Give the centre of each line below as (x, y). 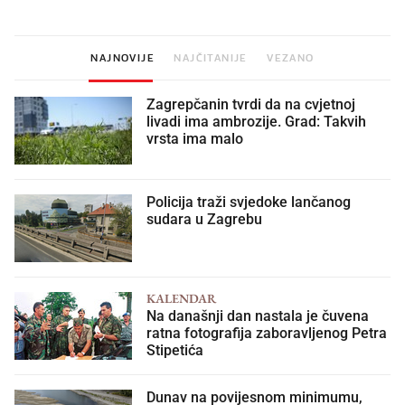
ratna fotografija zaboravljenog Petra (267, 331)
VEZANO (291, 56)
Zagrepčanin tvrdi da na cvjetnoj (251, 103)
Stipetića (175, 348)
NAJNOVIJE (122, 56)
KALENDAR (181, 296)
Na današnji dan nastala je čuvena (258, 314)
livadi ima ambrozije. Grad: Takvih (256, 120)
